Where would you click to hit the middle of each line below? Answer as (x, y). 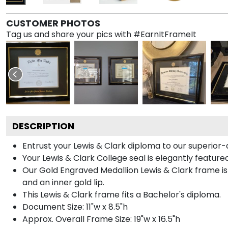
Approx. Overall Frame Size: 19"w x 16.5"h (101, 219)
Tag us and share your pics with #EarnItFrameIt (101, 34)
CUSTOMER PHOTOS (53, 23)
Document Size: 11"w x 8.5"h (75, 207)
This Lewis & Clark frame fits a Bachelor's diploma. (122, 194)
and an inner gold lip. (63, 182)
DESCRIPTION (43, 126)
